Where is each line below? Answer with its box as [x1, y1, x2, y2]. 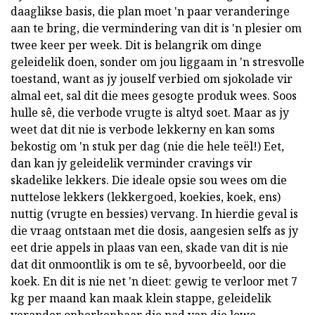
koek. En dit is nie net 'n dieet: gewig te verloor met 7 [11, 274, 297, 290]
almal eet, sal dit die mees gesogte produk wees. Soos [11, 88, 297, 104]
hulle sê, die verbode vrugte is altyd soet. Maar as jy [11, 105, 289, 121]
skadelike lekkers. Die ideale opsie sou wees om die [11, 172, 287, 188]
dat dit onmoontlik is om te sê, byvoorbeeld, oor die [11, 257, 286, 273]
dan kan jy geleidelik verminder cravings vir [11, 155, 252, 172]
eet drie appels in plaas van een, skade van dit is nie [11, 240, 288, 256]
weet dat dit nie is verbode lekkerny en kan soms [11, 122, 275, 138]
